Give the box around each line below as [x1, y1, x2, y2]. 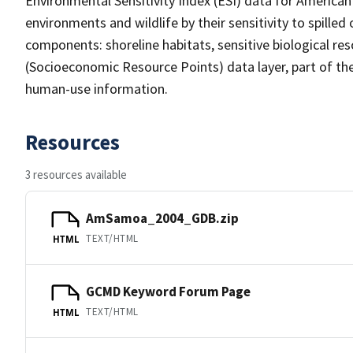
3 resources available [25, 167, 127, 182]
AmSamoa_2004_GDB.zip [86, 209, 239, 227]
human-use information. [25, 80, 168, 98]
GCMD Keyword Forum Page [86, 282, 251, 300]
